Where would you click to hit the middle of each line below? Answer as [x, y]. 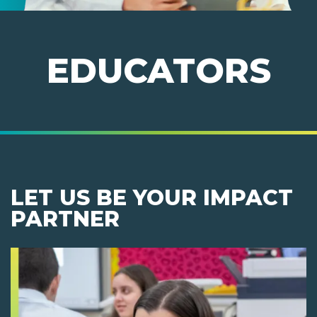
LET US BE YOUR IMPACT [152, 198]
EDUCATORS [158, 71]
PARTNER [65, 219]
